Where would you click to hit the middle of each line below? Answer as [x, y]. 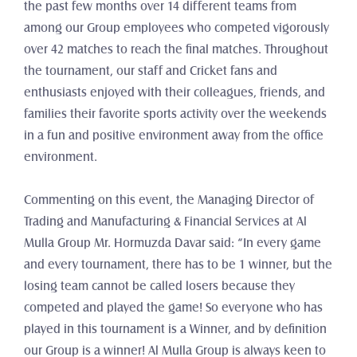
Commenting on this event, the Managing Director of [169, 200]
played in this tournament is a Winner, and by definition [175, 329]
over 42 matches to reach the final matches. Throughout [176, 49]
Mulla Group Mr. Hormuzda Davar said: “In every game [173, 243]
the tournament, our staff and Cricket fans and [151, 71]
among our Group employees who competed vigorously [177, 28]
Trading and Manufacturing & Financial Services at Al [165, 222]
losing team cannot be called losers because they [159, 286]
